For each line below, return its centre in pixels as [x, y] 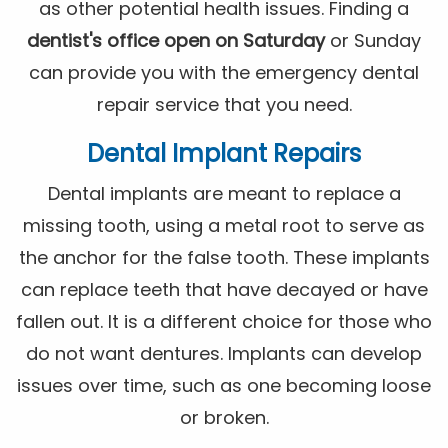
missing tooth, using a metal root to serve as [224, 225]
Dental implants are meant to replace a [224, 193]
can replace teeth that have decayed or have [224, 289]
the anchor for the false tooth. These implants [224, 257]
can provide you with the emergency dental [224, 72]
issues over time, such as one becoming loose [224, 385]
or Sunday [373, 40]
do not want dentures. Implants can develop [224, 353]
